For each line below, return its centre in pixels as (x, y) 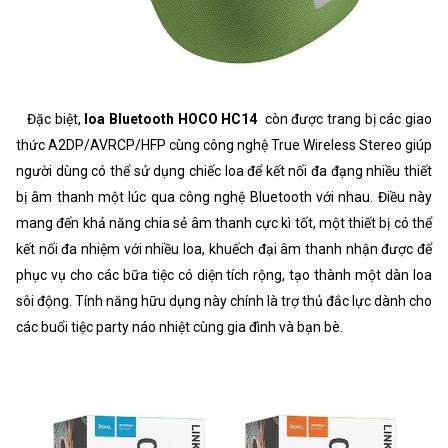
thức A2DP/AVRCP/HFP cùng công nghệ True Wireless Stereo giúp (224, 144)
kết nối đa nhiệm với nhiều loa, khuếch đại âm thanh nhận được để (224, 248)
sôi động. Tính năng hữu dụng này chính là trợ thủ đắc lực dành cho (224, 300)
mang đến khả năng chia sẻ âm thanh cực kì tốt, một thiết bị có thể (224, 222)
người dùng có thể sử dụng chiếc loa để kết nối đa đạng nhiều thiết (224, 170)
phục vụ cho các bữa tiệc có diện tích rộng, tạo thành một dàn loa (224, 274)
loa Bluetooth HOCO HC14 (171, 118)
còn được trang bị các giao (347, 118)
